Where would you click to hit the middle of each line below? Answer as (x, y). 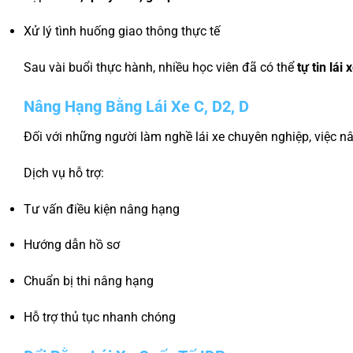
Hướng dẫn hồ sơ (72, 245)
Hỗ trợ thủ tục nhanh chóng (100, 317)
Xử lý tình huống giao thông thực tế (122, 32)
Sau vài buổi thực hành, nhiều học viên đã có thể (160, 68)
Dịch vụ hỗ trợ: (64, 173)
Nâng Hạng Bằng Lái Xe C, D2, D (136, 106)
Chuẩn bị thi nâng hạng (89, 281)
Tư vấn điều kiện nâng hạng (102, 209)
